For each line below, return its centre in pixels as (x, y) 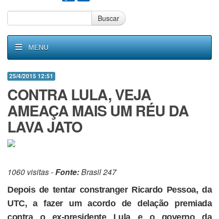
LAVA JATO (45, 126)
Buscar (109, 18)
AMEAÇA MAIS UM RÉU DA (98, 110)
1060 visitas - (31, 172)
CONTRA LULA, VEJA (79, 94)
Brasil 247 (98, 172)
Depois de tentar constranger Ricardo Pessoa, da (109, 190)
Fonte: (67, 172)
